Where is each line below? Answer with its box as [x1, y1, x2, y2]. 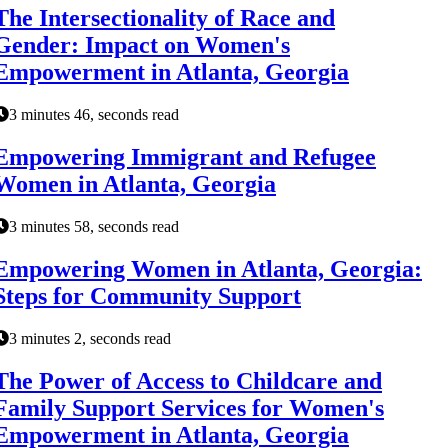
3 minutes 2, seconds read [9, 329, 171, 347]
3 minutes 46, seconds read [9, 106, 179, 124]
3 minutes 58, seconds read [9, 218, 179, 236]
